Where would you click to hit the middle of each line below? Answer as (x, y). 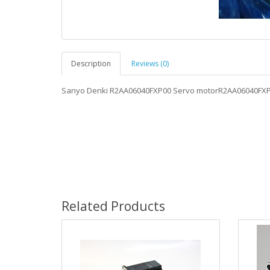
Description (91, 64)
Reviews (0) (150, 64)
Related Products (113, 206)
